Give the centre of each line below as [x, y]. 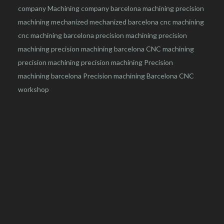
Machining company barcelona [94, 8]
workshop [33, 89]
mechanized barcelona [124, 21]
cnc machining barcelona [56, 35]
